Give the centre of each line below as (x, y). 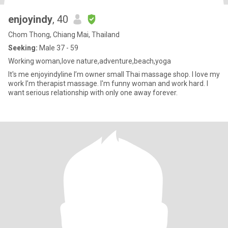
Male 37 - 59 (58, 48)
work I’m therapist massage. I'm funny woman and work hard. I (54, 83)
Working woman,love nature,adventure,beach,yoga (90, 61)
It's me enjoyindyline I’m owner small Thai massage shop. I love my (41, 74)
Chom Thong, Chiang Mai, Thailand (64, 35)
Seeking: (23, 48)
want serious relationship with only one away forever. (93, 93)
